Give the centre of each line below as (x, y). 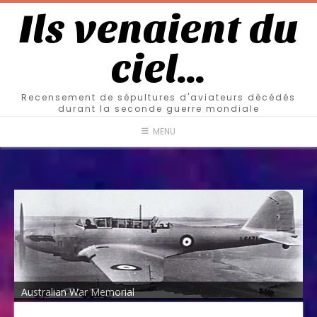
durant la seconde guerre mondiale (158, 109)
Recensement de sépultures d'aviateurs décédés (158, 97)
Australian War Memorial (78, 292)
